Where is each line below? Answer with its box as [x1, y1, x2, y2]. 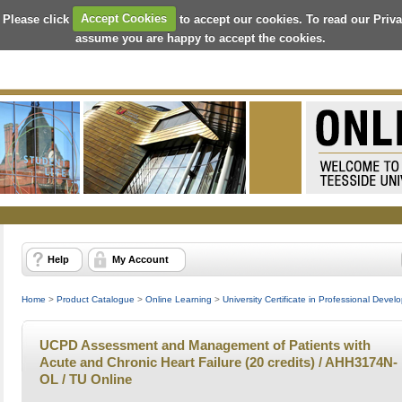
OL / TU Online [39, 371, 132, 387]
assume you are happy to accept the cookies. [75, 31, 327, 45]
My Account [112, 254, 169, 265]
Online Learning [145, 294, 212, 304]
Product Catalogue [57, 294, 135, 304]
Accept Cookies [81, 12, 168, 25]
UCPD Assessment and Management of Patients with [39, 337, 371, 353]
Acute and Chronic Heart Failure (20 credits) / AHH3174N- [39, 354, 398, 370]
